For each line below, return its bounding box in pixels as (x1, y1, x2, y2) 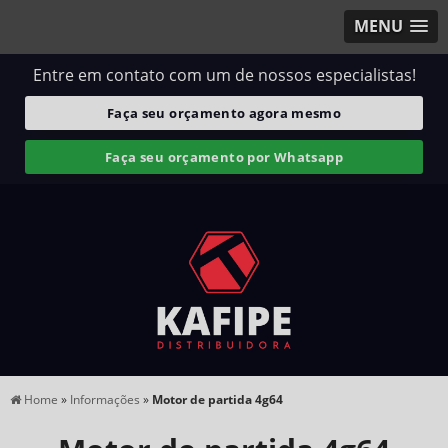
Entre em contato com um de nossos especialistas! (32, 64, 416, 86)
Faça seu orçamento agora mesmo (106, 104, 342, 122)
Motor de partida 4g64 (152, 391, 283, 408)
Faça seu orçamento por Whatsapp (105, 148, 343, 166)
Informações (70, 391, 143, 408)
